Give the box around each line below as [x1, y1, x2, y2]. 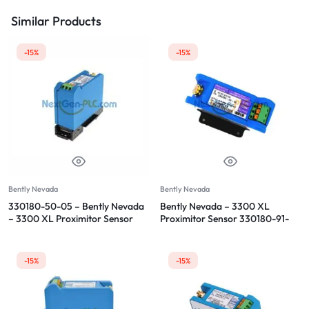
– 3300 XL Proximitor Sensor [8, 212, 133, 225]
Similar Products [11, 12, 101, 29]
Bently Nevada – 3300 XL [160, 199, 270, 212]
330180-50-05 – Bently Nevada [8, 199, 144, 212]
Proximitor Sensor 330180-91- [160, 212, 289, 225]
